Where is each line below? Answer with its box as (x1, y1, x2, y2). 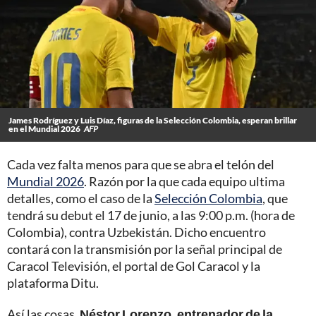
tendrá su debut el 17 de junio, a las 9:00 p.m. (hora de (7, 207, 295, 223)
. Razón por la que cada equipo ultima (84, 173, 285, 189)
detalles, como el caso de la (7, 190, 154, 206)
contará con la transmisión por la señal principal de (7, 241, 282, 257)
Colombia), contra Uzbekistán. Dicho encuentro (7, 224, 266, 240)
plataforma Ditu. (7, 274, 99, 291)
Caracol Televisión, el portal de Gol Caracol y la (7, 257, 260, 274)
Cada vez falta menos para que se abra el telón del (7, 156, 274, 172)
